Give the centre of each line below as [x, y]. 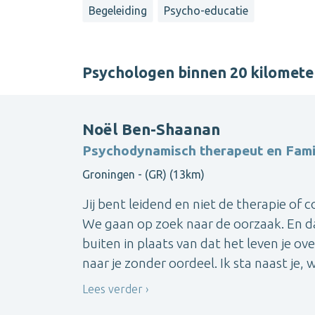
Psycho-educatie [206, 11]
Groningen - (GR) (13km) [143, 174]
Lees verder [112, 289]
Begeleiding [118, 11]
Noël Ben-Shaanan [151, 129]
